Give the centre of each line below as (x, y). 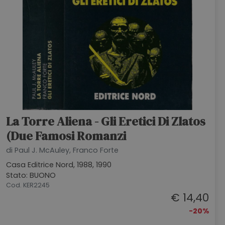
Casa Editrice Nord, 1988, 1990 (59, 165)
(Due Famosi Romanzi (66, 136)
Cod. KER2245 (28, 185)
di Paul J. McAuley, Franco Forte (62, 150)
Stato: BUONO (31, 175)
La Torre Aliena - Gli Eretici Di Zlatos (106, 121)
